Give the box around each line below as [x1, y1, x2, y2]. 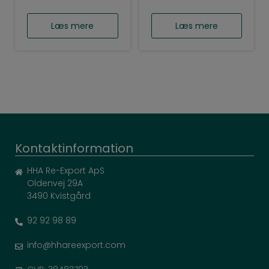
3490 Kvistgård [27, 192, 91, 201]
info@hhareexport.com [27, 241, 125, 250]
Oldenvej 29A [27, 179, 83, 189]
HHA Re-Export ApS [27, 166, 104, 176]
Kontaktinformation [15, 143, 133, 156]
